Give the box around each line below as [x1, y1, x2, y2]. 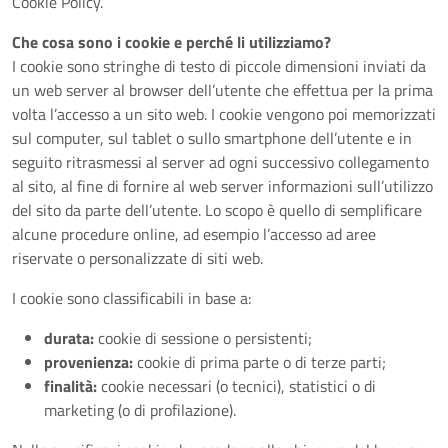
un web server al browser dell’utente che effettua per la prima [12, 78, 433, 102]
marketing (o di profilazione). [44, 398, 236, 422]
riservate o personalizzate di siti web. [12, 246, 263, 270]
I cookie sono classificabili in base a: [12, 286, 251, 310]
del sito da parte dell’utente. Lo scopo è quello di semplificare [12, 198, 422, 222]
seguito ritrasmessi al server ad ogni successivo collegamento [12, 150, 429, 174]
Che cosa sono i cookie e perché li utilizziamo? [12, 30, 331, 54]
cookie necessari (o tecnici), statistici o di [97, 374, 376, 398]
